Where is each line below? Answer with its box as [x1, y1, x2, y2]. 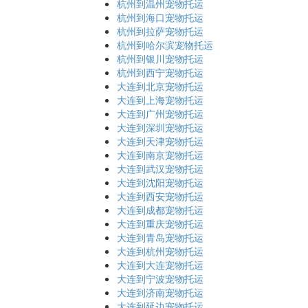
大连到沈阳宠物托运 [117, 175, 203, 189]
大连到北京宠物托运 [117, 79, 203, 93]
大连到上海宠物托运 [117, 93, 203, 107]
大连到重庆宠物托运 [117, 217, 203, 230]
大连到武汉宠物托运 [117, 162, 203, 175]
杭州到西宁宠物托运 [117, 65, 203, 79]
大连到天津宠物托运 [117, 134, 203, 148]
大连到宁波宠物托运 [117, 272, 203, 285]
